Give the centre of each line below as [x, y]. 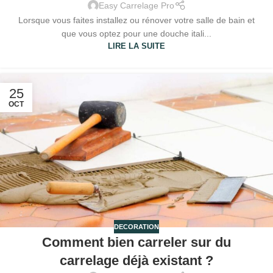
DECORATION [136, 226]
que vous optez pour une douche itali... [136, 33]
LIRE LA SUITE [136, 46]
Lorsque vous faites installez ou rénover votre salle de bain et [136, 20]
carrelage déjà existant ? [136, 260]
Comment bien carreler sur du [136, 242]
